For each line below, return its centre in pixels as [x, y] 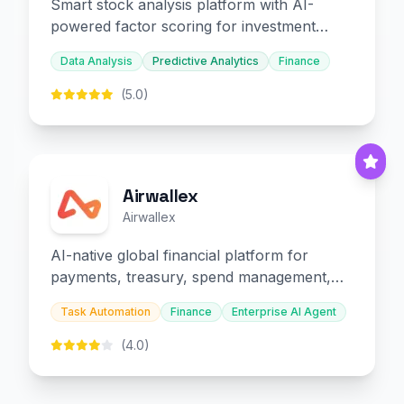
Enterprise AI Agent [284, 312]
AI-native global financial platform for [179, 255]
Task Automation [106, 312]
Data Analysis [96, 61]
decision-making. [107, 48]
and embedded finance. [130, 298]
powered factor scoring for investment [183, 26]
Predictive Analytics [206, 61]
